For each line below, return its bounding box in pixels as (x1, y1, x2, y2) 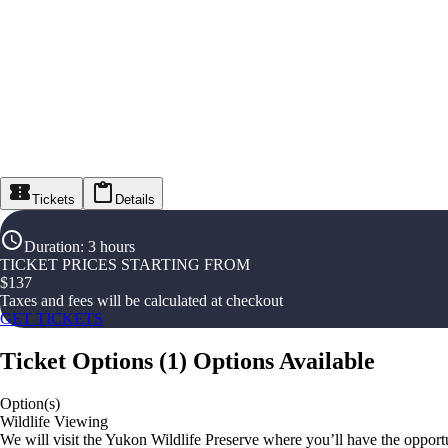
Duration (24, 238, 80, 256)
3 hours (88, 238, 135, 256)
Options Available (193, 348, 375, 375)
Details (115, 192, 155, 208)
